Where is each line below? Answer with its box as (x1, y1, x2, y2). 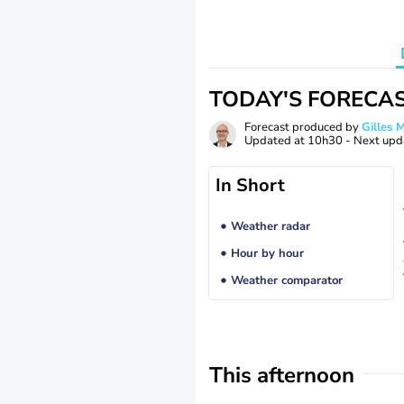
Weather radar (230, 218, 310, 235)
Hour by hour (230, 245, 304, 262)
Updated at (244, 133, 308, 149)
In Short (216, 173, 285, 197)
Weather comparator (230, 272, 343, 289)
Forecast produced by (244, 119, 362, 135)
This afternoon (209, 361, 354, 390)
